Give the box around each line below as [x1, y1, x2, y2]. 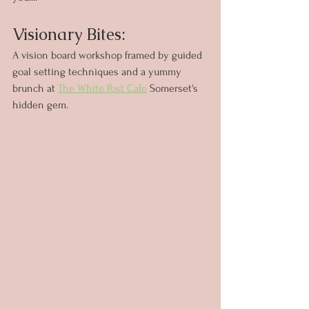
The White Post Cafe [58, 81, 147, 94]
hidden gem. [12, 98, 68, 111]
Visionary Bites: [12, 23, 130, 45]
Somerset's [147, 81, 201, 94]
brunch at [12, 81, 58, 94]
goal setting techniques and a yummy [12, 65, 184, 78]
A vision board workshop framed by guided [12, 48, 205, 61]
